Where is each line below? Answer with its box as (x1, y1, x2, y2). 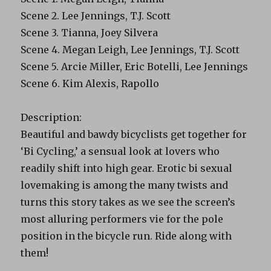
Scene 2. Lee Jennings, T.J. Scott (21, 9, 171, 22)
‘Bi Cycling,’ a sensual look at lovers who (21, 145, 220, 157)
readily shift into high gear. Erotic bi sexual (21, 162, 233, 174)
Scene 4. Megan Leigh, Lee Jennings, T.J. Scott (21, 43, 240, 56)
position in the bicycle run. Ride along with (21, 229, 232, 242)
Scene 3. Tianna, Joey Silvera (21, 26, 158, 39)
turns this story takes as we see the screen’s (21, 195, 236, 208)
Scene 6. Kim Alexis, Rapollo (21, 77, 160, 90)
